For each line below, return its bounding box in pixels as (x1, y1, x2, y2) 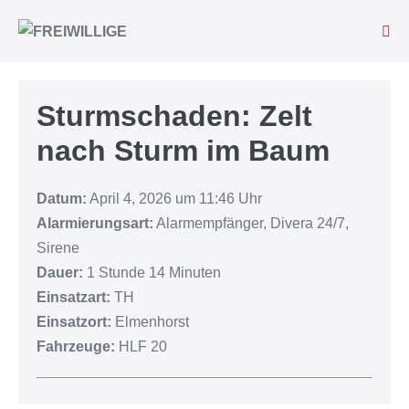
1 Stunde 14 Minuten (83, 265, 221, 281)
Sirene (37, 240, 79, 257)
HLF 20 (115, 339, 167, 355)
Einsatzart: (37, 289, 110, 306)
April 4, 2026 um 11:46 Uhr (87, 191, 262, 207)
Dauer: (37, 265, 83, 281)
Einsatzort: (37, 314, 111, 330)
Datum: (37, 191, 87, 207)
